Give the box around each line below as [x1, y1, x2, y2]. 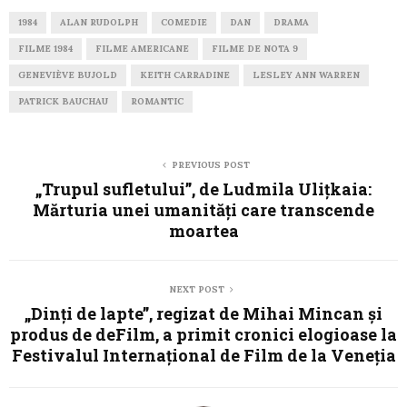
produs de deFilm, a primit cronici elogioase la [10, 323, 397, 345]
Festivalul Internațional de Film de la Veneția [11, 343, 396, 366]
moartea [168, 219, 239, 242]
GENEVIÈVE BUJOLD [18, 68, 117, 81]
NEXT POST [168, 283, 224, 295]
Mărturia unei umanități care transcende [33, 198, 374, 221]
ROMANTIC [131, 94, 184, 107]
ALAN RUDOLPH [60, 15, 138, 28]
